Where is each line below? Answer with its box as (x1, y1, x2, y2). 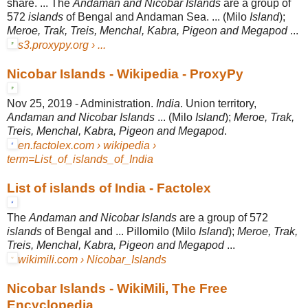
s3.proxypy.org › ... (18, 38, 106, 51)
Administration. (80, 97, 156, 109)
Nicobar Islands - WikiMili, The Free (7, 280, 228, 296)
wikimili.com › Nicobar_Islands (18, 253, 166, 265)
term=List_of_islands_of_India (7, 153, 153, 165)
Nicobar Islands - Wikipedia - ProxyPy (7, 66, 243, 81)
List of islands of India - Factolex (7, 180, 211, 195)
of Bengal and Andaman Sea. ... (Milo (63, 10, 250, 23)
